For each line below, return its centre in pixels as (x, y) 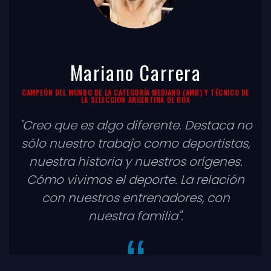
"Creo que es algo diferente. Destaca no (135, 126)
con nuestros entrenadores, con (135, 198)
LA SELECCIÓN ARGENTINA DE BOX (135, 100)
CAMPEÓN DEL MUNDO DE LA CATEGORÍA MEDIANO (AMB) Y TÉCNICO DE (135, 93)
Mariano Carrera (135, 73)
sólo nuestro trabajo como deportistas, (135, 144)
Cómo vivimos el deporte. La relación (135, 180)
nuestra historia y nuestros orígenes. (135, 162)
